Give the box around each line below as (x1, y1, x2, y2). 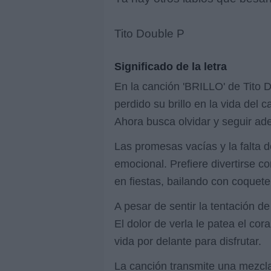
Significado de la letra (114, 59, 227, 73)
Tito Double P (114, 27, 184, 41)
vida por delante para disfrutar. (114, 234, 261, 247)
